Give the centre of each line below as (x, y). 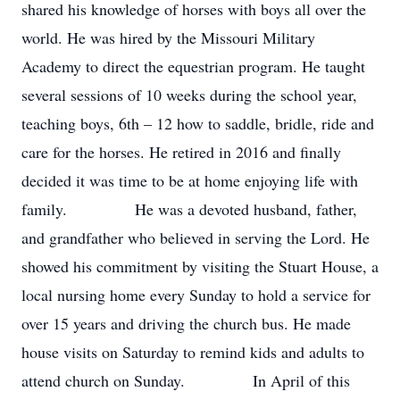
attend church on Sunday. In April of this (186, 380)
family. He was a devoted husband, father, (189, 209)
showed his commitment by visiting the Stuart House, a (200, 266)
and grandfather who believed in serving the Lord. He (196, 237)
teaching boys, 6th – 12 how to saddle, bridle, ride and (198, 123)
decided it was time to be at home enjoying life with (190, 180)
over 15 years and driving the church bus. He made (186, 323)
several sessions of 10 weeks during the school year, (189, 95)
